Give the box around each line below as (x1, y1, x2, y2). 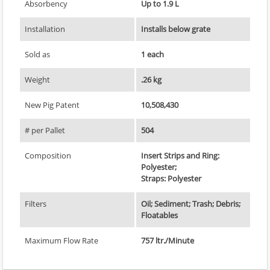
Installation (25, 23, 65, 34)
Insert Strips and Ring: (141, 149, 219, 161)
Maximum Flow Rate (25, 234, 98, 246)
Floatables (141, 209, 178, 221)
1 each (141, 48, 164, 60)
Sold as (25, 48, 50, 60)
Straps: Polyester (141, 172, 201, 184)
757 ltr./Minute (141, 234, 194, 246)
